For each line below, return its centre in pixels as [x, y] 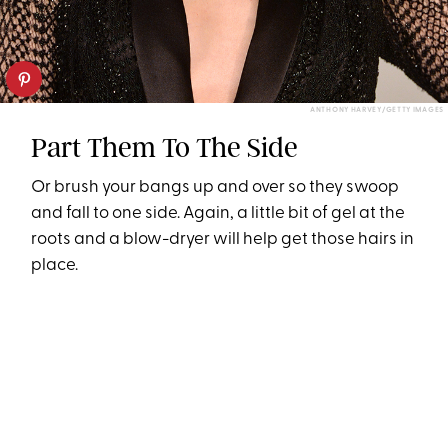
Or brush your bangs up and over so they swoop [215, 187]
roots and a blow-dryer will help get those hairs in [223, 239]
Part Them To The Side [165, 147]
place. [55, 265]
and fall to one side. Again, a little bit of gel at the [218, 213]
